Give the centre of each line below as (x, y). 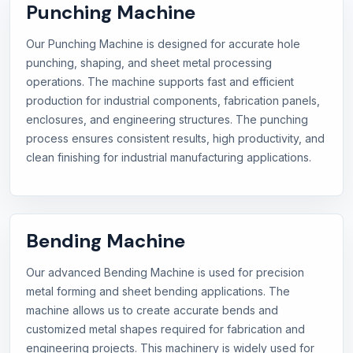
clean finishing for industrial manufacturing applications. (169, 158)
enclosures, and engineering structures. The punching (167, 120)
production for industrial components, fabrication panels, (173, 101)
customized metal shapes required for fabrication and (165, 329)
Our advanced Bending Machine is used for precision (165, 273)
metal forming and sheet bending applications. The (158, 292)
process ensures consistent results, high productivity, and (175, 139)
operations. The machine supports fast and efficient (160, 82)
